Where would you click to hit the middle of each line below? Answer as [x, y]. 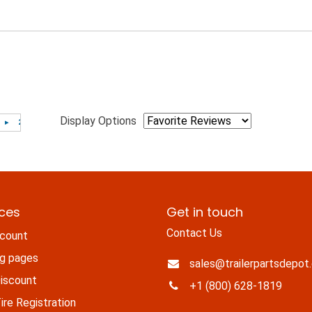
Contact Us [194, 233]
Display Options [98, 121]
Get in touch [205, 212]
